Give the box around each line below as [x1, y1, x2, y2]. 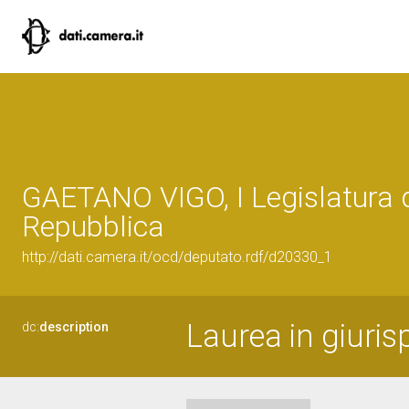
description [39, 320, 109, 334]
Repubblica [22, 209, 164, 244]
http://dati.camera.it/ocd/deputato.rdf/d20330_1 [22, 248, 332, 266]
